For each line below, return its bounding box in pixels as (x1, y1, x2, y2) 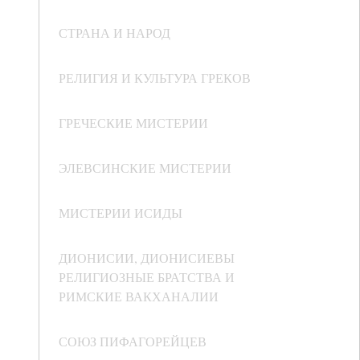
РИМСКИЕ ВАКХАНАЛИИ (59, 288, 219, 305)
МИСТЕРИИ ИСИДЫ (59, 204, 182, 222)
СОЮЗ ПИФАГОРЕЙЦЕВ (59, 333, 207, 350)
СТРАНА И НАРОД (59, 24, 170, 42)
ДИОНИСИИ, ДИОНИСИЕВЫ (59, 249, 235, 267)
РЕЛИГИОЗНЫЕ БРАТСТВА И (59, 268, 235, 286)
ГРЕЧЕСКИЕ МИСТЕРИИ (59, 114, 208, 132)
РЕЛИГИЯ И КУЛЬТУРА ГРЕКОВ (59, 69, 251, 87)
